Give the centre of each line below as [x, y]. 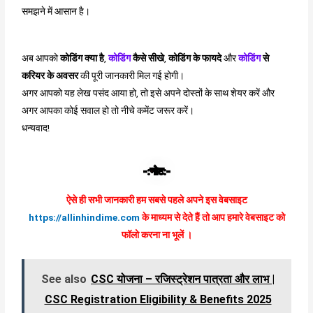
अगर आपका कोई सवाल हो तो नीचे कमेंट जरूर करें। [108, 110]
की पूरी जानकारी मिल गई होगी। [132, 75]
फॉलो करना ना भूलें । [156, 235]
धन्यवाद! [36, 128]
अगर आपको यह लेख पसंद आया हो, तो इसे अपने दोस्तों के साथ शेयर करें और [148, 93]
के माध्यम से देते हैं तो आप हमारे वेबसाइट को [212, 218]
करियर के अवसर [50, 75]
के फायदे [206, 58]
